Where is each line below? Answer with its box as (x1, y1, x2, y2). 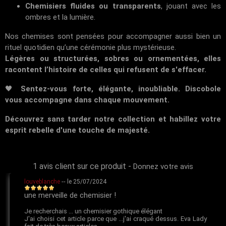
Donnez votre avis (133, 161, 193, 171)
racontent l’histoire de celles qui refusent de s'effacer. (5, 65, 206, 74)
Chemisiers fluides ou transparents (25, 1, 161, 11)
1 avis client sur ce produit (33, 161, 126, 171)
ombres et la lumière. (25, 12, 95, 22)
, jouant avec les (160, 1, 221, 11)
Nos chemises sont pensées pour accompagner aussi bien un (5, 31, 221, 41)
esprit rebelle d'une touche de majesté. (5, 125, 150, 135)
